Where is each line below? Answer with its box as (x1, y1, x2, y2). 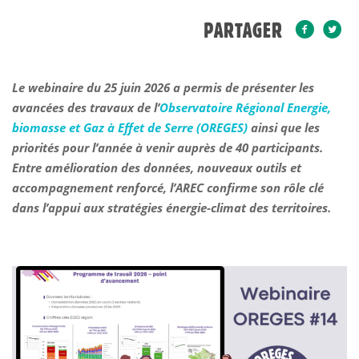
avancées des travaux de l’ (12, 99, 159, 115)
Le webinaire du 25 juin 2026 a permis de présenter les (12, 79, 314, 95)
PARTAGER (204, 18, 283, 43)
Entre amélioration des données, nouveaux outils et (12, 159, 301, 175)
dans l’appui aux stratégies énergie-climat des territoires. (12, 200, 331, 216)
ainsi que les (248, 119, 320, 135)
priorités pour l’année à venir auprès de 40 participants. (12, 139, 323, 155)
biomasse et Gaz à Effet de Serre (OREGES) (12, 119, 248, 135)
